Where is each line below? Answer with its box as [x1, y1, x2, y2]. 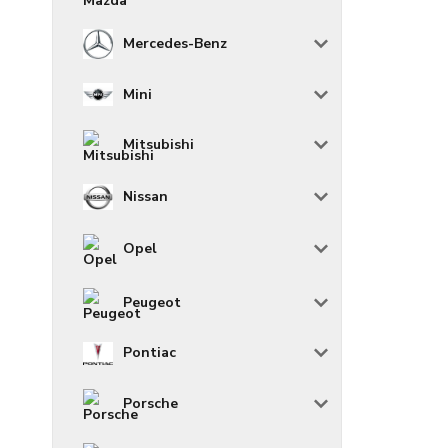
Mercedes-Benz [123, 34, 227, 54]
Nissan [123, 186, 168, 206]
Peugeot [123, 292, 181, 312]
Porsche [123, 393, 178, 413]
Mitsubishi [123, 134, 194, 154]
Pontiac [123, 343, 176, 363]
